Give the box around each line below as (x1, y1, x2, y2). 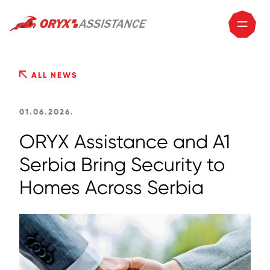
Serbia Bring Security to (19, 154, 225, 176)
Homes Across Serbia (19, 177, 204, 199)
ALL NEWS (28, 71, 78, 80)
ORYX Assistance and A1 (19, 131, 230, 153)
